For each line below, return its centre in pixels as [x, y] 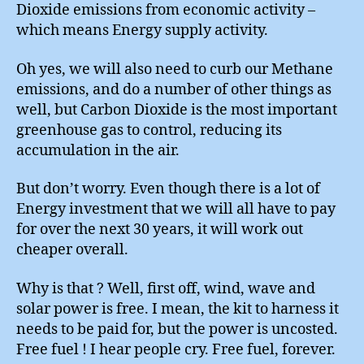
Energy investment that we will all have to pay [176, 209]
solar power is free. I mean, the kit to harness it [178, 309]
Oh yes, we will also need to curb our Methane [175, 69]
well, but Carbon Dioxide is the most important [177, 110]
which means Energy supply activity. [142, 30]
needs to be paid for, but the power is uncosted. [177, 329]
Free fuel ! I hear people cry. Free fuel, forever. [176, 349]
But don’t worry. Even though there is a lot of [168, 189]
